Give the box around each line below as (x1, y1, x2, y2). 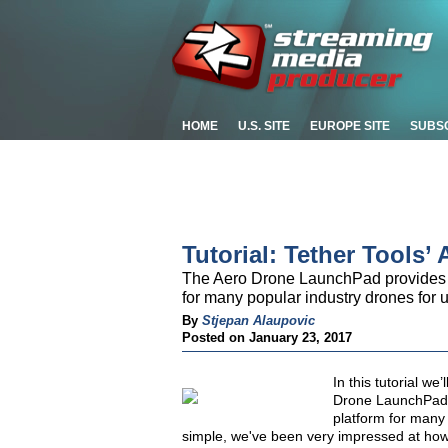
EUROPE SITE (310, 119, 390, 133)
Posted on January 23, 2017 (182, 330, 352, 345)
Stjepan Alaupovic (202, 313, 315, 328)
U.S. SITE (238, 119, 290, 133)
